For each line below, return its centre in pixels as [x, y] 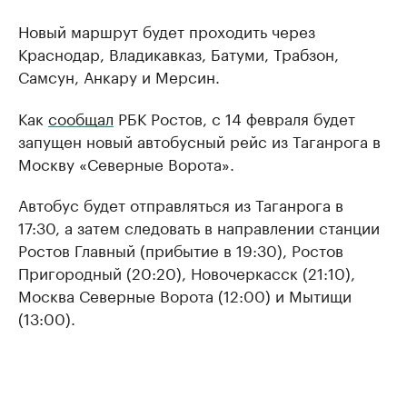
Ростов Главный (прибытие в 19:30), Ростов [181, 249]
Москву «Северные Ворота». [126, 163]
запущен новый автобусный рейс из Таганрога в [199, 140]
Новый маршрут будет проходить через [167, 30]
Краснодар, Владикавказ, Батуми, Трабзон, [179, 53]
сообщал [81, 117]
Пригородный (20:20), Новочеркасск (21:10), [187, 272]
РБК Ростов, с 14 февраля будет [234, 117]
